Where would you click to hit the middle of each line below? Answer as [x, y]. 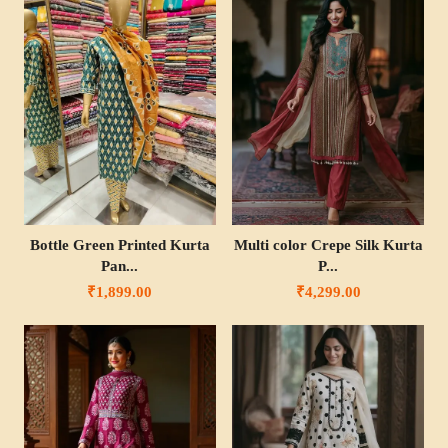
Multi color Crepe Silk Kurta [328, 244]
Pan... [120, 265]
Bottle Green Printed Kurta [119, 244]
